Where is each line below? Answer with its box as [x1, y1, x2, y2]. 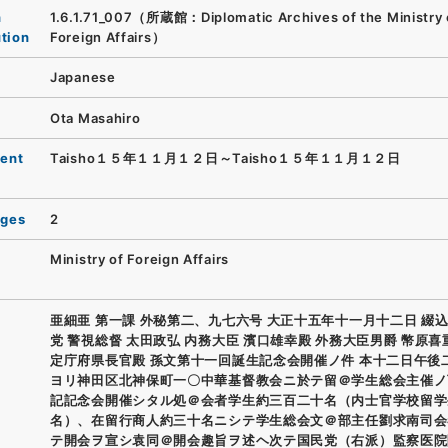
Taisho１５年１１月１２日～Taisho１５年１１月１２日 [50, 150, 401, 167]
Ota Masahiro [50, 109, 141, 126]
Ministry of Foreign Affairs [50, 251, 229, 268]
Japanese [50, 69, 116, 86]
